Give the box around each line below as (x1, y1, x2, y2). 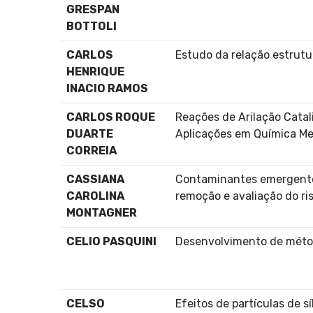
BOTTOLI (66, 19, 117, 33)
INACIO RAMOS (66, 81, 148, 95)
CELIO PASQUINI (66, 234, 156, 248)
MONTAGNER (66, 205, 137, 219)
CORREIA (66, 143, 117, 157)
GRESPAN (66, 2, 119, 16)
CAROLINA (66, 189, 124, 203)
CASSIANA (66, 172, 124, 186)
